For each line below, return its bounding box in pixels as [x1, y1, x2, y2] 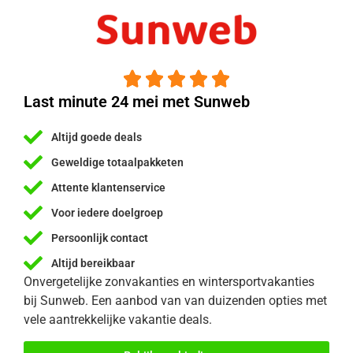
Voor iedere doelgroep [51, 206, 163, 219]
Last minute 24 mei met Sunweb [24, 92, 250, 112]
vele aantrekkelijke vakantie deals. [24, 312, 212, 328]
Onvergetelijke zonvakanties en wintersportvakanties [24, 274, 314, 290]
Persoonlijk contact [51, 231, 148, 244]
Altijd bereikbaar [51, 256, 135, 269]
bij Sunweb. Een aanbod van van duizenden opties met [24, 293, 327, 309]
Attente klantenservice [51, 180, 165, 194]
